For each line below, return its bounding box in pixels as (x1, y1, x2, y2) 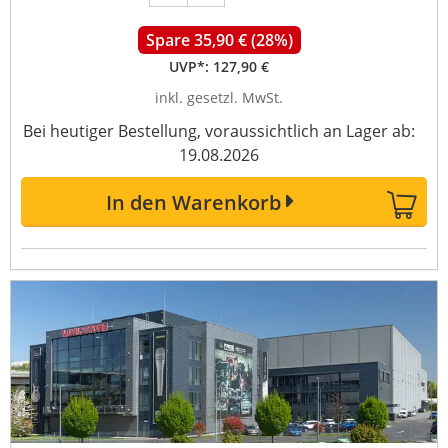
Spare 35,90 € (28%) (145, 29, 293, 51)
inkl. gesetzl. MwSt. (155, 88, 283, 107)
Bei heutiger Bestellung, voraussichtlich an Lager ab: (23, 120, 415, 142)
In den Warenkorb (105, 189, 281, 216)
